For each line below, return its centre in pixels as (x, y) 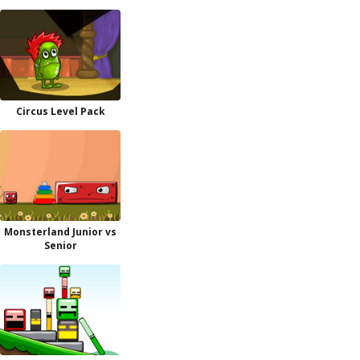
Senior (60, 245)
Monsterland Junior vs (60, 232)
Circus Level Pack (60, 111)
